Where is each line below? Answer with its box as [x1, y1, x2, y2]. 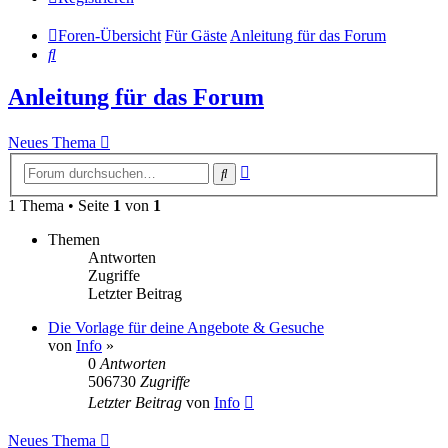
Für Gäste [165, 27, 227, 45]
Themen [48, 230, 100, 248]
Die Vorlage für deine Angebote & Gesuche [48, 318, 324, 336]
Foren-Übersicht [58, 27, 161, 45]
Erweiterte [249, 159, 314, 177]
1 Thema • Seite [8, 196, 113, 214]
